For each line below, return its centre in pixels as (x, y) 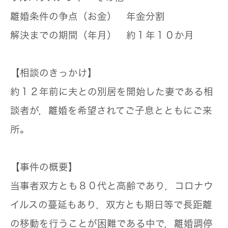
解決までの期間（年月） (63, 35)
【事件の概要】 (44, 167)
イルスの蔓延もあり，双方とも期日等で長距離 (111, 204)
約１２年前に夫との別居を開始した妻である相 (112, 91)
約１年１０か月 (155, 35)
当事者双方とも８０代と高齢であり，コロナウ (112, 186)
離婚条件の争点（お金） (63, 16)
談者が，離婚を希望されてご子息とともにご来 (111, 110)
